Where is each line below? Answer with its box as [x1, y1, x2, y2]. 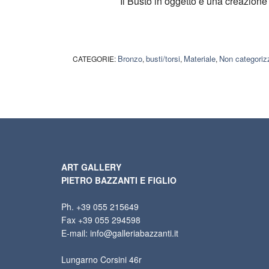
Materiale [184, 53, 216, 65]
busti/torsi [146, 53, 180, 65]
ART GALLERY [61, 161, 121, 174]
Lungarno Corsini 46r [61, 253, 142, 266]
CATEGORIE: [73, 53, 118, 64]
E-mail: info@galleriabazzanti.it [61, 227, 178, 240]
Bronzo [118, 53, 142, 65]
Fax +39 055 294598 [61, 214, 141, 226]
